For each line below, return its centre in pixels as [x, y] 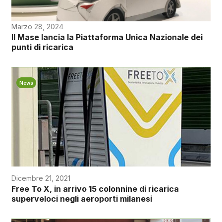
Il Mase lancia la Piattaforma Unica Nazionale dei [107, 37]
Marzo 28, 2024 [37, 27]
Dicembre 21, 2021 [41, 178]
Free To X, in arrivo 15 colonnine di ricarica [95, 189]
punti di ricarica [42, 47]
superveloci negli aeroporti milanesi [82, 199]
